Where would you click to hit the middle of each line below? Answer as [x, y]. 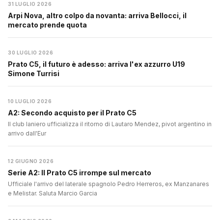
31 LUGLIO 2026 [30, 4]
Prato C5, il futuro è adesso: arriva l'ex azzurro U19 [96, 64]
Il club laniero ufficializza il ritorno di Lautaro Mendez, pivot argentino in [110, 124]
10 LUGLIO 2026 [30, 101]
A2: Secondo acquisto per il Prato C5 [72, 113]
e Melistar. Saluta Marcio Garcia [53, 193]
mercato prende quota [47, 25]
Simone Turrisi [34, 74]
